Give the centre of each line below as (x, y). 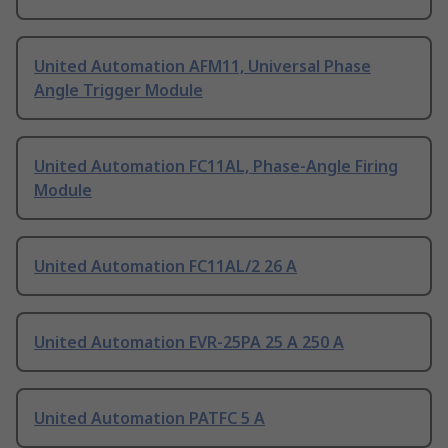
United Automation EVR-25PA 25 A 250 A (189, 342)
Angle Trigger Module (118, 90)
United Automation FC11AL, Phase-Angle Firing (216, 166)
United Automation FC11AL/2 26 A (165, 266)
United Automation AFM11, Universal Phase (202, 66)
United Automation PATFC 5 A (149, 418)
